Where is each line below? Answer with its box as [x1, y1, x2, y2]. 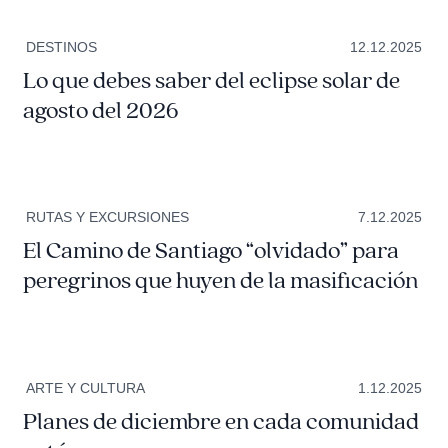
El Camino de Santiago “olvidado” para [22, 236, 399, 267]
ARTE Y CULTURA [25, 380, 145, 397]
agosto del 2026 [22, 95, 178, 126]
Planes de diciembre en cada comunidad [22, 407, 419, 438]
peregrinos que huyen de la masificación [22, 266, 418, 297]
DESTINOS [25, 38, 97, 55]
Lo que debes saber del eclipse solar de [22, 65, 400, 96]
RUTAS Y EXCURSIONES [25, 209, 189, 226]
